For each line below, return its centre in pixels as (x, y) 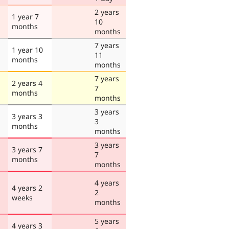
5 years (107, 221)
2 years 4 (27, 83)
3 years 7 (27, 149)
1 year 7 (25, 16)
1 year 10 (27, 50)
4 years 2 (27, 188)
